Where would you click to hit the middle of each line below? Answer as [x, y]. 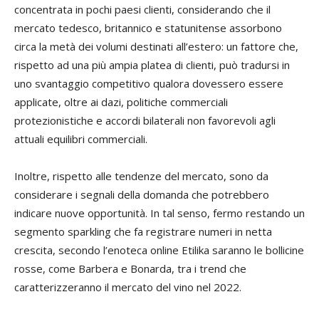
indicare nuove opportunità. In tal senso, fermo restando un [159, 213]
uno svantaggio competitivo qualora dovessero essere [149, 83]
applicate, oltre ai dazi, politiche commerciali [121, 101]
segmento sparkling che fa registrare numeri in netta [143, 231]
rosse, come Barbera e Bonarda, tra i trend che [130, 268]
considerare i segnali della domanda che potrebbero [142, 194]
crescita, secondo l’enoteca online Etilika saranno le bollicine [159, 250]
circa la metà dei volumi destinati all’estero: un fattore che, [156, 46]
